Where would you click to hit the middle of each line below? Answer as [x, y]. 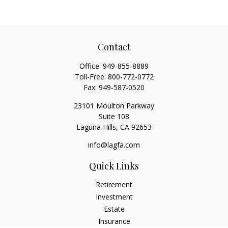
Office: [91, 66]
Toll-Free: [91, 77]
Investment [114, 197]
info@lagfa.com [114, 145]
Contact [114, 47]
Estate [114, 209]
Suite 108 [114, 116]
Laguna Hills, [97, 127]
